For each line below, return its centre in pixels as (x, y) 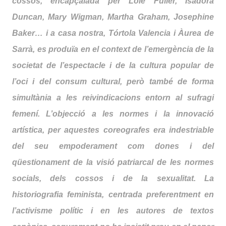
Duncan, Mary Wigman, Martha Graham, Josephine (113, 17)
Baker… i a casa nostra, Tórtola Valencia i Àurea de (113, 33)
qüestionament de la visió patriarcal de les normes (113, 162)
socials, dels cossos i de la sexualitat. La (113, 178)
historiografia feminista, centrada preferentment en (113, 194)
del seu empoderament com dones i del (113, 146)
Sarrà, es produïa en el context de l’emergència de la (113, 49)
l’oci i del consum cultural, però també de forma (113, 81)
